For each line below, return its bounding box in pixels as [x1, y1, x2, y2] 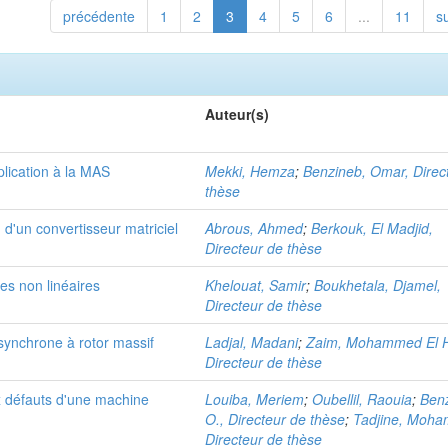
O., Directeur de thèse [205, 409, 346, 429]
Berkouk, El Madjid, [311, 218, 434, 238]
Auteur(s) [205, 104, 270, 124]
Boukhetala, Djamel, [314, 275, 442, 295]
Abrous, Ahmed [205, 218, 304, 238]
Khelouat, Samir [205, 275, 307, 295]
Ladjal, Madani [205, 332, 299, 352]
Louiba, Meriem [205, 389, 305, 409]
